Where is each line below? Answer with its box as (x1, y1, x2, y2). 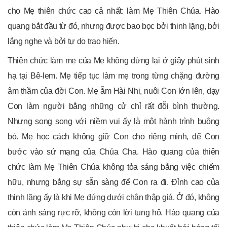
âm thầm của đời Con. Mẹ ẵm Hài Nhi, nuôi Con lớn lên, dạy (8, 87, 219, 96)
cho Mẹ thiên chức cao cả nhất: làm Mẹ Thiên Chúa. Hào (8, 7, 219, 16)
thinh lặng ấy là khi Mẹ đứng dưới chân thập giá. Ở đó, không (8, 193, 219, 202)
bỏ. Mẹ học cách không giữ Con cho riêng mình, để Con (8, 132, 219, 141)
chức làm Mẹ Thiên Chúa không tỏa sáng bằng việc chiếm (8, 163, 219, 172)
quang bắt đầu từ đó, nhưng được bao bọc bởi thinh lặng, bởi (8, 22, 219, 31)
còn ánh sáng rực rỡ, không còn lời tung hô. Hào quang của (8, 208, 219, 217)
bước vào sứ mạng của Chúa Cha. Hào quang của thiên (8, 147, 219, 157)
